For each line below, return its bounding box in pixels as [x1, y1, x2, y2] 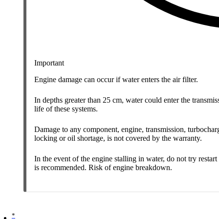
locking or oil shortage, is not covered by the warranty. [34, 133, 202, 142]
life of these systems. [34, 104, 98, 113]
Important [34, 58, 64, 67]
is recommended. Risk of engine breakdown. [34, 163, 172, 172]
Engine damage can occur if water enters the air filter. [34, 75, 198, 84]
